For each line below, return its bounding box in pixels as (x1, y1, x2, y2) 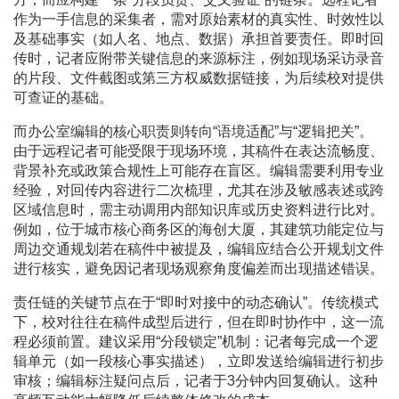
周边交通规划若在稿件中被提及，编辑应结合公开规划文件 (13, 241, 384, 257)
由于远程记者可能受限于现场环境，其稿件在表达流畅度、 (13, 143, 384, 159)
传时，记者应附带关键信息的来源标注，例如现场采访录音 (13, 51, 384, 67)
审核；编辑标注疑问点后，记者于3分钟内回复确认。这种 (13, 373, 378, 389)
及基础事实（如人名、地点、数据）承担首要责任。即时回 (13, 31, 384, 47)
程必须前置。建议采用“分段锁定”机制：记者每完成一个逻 (13, 334, 379, 350)
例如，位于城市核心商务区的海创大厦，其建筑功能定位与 (13, 222, 384, 238)
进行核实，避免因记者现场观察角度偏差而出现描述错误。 (13, 261, 384, 277)
